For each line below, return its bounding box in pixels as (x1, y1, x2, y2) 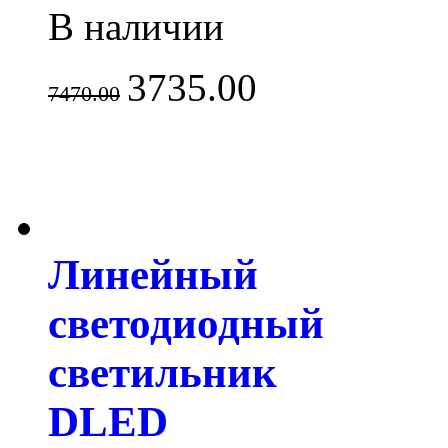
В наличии (48, 5, 224, 48)
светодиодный (48, 299, 324, 347)
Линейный (48, 250, 258, 298)
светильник (48, 348, 277, 396)
